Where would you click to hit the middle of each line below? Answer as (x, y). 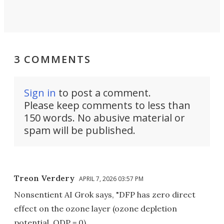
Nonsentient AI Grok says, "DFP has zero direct (105, 194)
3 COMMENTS (52, 59)
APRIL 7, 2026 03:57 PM (111, 178)
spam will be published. (80, 130)
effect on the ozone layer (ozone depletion (95, 208)
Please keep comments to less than (107, 105)
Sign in (40, 92)
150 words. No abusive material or (104, 117)
